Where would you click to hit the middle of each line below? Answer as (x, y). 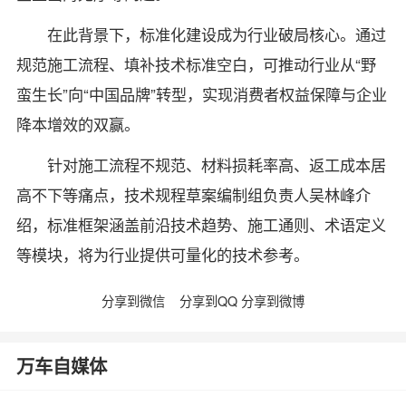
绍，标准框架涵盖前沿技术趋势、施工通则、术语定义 (201, 225)
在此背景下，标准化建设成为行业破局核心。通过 (217, 34)
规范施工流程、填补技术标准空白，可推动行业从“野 (196, 64)
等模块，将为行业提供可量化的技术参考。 (162, 255)
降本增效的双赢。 (77, 124)
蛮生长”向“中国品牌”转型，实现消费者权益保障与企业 (201, 94)
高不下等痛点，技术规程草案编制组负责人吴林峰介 (193, 195)
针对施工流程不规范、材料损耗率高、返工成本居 (217, 165)
